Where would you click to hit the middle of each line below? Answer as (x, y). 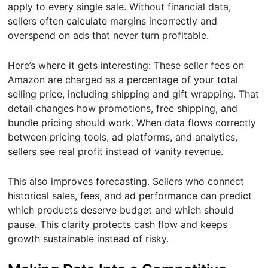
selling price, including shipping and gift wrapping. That (134, 94)
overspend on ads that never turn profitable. (109, 35)
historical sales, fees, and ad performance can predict (130, 195)
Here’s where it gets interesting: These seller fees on (126, 65)
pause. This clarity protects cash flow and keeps (118, 224)
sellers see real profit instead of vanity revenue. (116, 151)
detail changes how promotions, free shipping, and (123, 108)
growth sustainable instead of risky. (89, 238)
